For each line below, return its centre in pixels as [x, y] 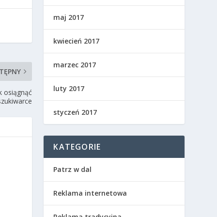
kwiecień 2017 [77, 41]
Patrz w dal [73, 170]
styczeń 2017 [75, 112]
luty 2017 [69, 89]
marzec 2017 [75, 65]
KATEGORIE [77, 147]
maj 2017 [69, 17]
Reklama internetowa [90, 193]
